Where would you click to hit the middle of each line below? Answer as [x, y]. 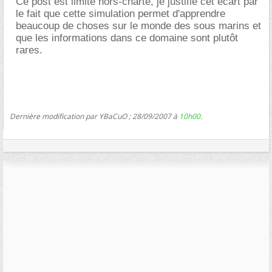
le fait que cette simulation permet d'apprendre [121, 13]
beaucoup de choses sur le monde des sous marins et [138, 25]
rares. [29, 50]
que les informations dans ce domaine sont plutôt [127, 38]
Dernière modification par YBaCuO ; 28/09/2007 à [94, 116]
